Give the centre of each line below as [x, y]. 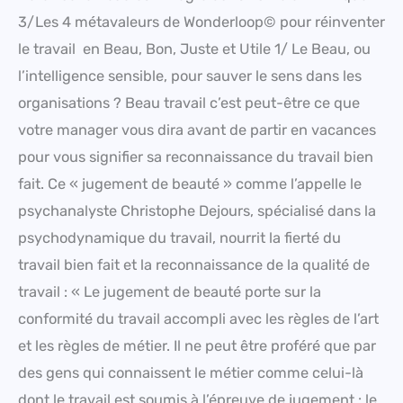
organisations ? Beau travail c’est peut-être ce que [189, 103]
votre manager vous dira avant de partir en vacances [197, 130]
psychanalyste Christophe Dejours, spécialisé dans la [197, 210]
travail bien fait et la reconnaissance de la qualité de [194, 264]
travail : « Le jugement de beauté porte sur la [170, 291]
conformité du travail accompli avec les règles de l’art [198, 318]
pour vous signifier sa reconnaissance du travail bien [196, 157]
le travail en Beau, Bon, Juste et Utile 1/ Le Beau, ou [194, 49]
